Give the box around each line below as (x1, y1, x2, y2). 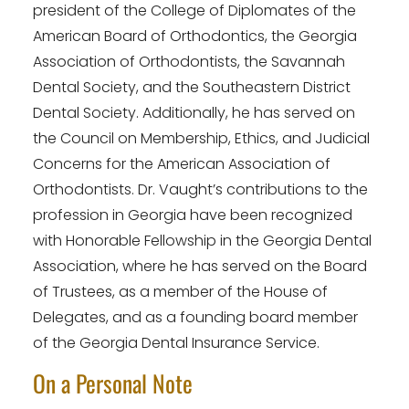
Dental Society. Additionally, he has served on (33, 101, 355, 123)
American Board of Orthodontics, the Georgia (33, 25, 357, 47)
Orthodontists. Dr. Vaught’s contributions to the (33, 178, 368, 200)
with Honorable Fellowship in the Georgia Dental (33, 229, 372, 251)
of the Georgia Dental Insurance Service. (33, 331, 320, 353)
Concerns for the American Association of (33, 152, 330, 174)
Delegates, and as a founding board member (33, 306, 358, 328)
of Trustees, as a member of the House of (33, 280, 328, 302)
